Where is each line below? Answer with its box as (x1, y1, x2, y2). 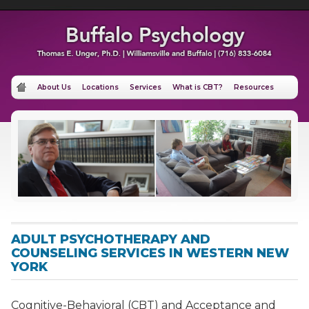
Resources (233, 82, 274, 92)
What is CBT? (172, 82, 223, 92)
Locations (81, 82, 119, 92)
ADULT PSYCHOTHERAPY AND (10, 231, 210, 247)
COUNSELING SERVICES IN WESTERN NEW (10, 245, 289, 261)
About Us (37, 82, 71, 92)
